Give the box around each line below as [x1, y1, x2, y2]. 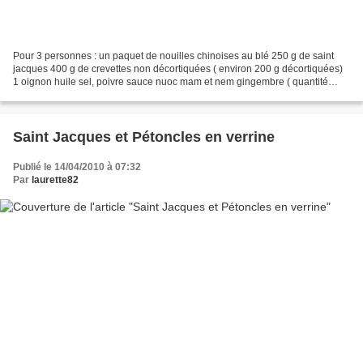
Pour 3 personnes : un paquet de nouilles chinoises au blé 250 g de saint [13, 49, 334, 62]
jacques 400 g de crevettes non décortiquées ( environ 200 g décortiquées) [13, 62, 343, 75]
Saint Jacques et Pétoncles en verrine [13, 128, 275, 145]
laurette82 [32, 173, 79, 186]
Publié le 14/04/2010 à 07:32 [13, 160, 141, 173]
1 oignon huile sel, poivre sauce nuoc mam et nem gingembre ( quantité [13, 75, 328, 88]
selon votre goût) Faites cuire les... [13, 88, 163, 100]
